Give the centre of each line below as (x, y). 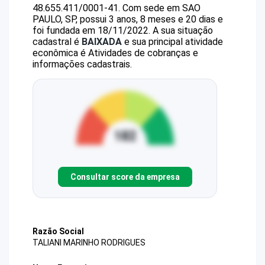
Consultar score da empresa (125, 177)
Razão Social (58, 231)
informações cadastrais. (82, 64)
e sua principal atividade (172, 42)
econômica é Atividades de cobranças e (115, 53)
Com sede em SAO (161, 8)
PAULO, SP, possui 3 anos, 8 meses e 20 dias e (128, 19)
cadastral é (57, 42)
